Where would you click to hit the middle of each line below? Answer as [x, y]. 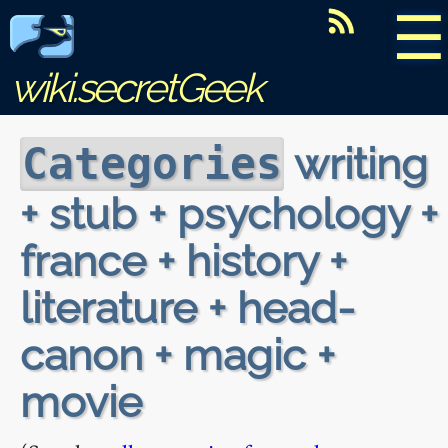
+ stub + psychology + [229, 213]
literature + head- [187, 307]
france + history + [183, 260]
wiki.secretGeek [136, 87]
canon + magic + [177, 354]
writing [356, 163]
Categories [152, 164]
